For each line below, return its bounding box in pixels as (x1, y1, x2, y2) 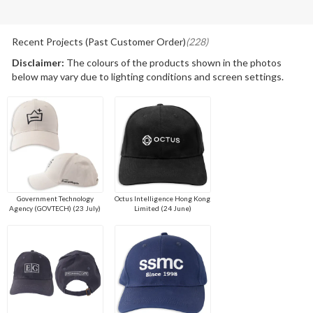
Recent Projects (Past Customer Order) (11, 36, 186, 48)
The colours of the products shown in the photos (64, 57, 282, 69)
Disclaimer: (11, 57, 64, 69)
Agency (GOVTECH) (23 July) (9, 204, 101, 213)
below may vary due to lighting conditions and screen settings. (11, 71, 284, 83)
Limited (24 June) (133, 204, 191, 213)
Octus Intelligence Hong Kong (115, 194, 211, 203)
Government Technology (16, 194, 94, 203)
